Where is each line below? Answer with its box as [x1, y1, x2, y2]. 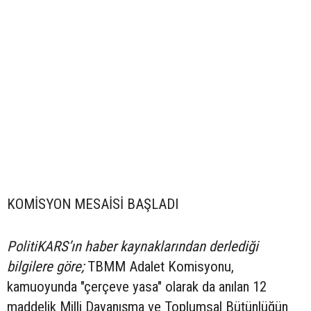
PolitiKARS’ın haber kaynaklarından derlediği [7, 238, 258, 255]
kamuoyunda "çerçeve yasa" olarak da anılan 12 [7, 278, 267, 296]
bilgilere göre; [7, 258, 84, 276]
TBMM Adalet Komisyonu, [84, 258, 234, 276]
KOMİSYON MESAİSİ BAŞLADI [7, 196, 178, 213]
